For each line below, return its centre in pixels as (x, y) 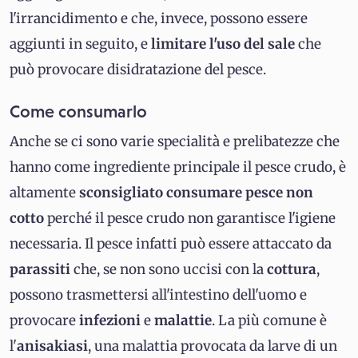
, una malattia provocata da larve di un (213, 346)
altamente (44, 193)
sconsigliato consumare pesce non (196, 193)
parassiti (42, 270)
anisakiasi (52, 346)
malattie (183, 321)
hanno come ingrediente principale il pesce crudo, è (178, 167)
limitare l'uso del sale (223, 44)
